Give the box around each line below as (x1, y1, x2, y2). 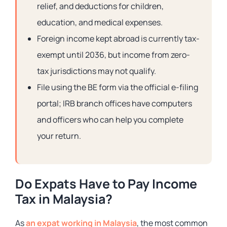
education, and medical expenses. (37, 17, 163, 28)
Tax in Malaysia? (15, 190, 112, 208)
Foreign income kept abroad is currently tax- (37, 33, 200, 44)
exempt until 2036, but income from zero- (37, 49, 190, 60)
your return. (37, 130, 81, 141)
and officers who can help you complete (37, 114, 183, 125)
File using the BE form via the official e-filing (37, 82, 198, 93)
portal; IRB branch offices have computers (37, 98, 192, 109)
